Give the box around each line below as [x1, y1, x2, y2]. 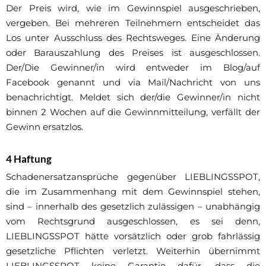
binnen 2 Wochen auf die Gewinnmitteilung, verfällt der [6, 106, 260, 118]
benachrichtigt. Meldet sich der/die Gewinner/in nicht [6, 91, 260, 103]
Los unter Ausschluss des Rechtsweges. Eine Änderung [6, 31, 260, 43]
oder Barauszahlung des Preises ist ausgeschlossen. [6, 46, 260, 58]
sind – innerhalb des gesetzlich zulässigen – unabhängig [6, 200, 260, 212]
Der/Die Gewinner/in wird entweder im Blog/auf [6, 61, 260, 73]
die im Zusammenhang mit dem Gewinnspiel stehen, [6, 185, 260, 197]
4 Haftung [6, 152, 52, 165]
